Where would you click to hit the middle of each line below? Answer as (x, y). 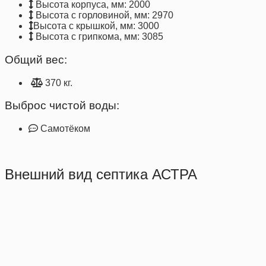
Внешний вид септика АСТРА (101, 174)
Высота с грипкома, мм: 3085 (98, 37)
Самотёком (64, 129)
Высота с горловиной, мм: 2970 (103, 15)
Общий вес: (36, 59)
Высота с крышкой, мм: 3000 (96, 26)
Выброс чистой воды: (62, 106)
